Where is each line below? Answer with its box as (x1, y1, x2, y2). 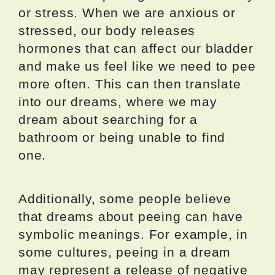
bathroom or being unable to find (18, 130, 226, 144)
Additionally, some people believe (18, 191, 232, 206)
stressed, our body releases (18, 23, 196, 37)
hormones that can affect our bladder (18, 41, 254, 55)
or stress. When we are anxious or (18, 5, 236, 20)
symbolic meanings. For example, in (18, 227, 248, 241)
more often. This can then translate (18, 76, 241, 91)
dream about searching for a (18, 112, 198, 126)
